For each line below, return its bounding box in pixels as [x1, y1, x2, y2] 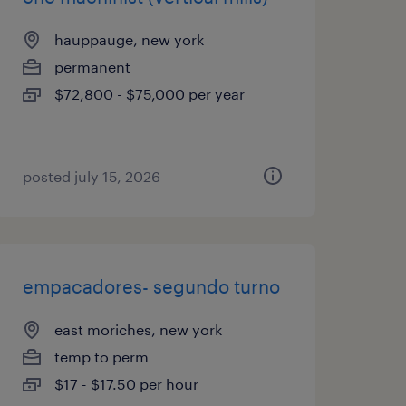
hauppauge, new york [53, 31, 204, 48]
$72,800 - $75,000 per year [53, 85, 245, 102]
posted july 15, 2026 [22, 168, 160, 185]
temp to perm [53, 348, 149, 365]
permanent [53, 58, 130, 75]
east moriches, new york [53, 321, 222, 338]
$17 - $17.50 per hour [53, 375, 198, 392]
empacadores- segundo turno [22, 275, 280, 297]
